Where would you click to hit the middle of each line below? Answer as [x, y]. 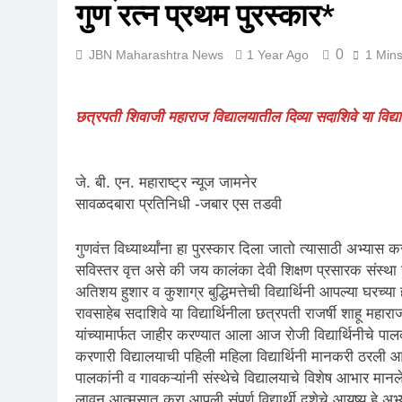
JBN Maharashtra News [156, 55]
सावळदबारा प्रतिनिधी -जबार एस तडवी [179, 204]
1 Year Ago [278, 55]
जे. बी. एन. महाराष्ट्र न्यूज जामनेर [166, 183]
